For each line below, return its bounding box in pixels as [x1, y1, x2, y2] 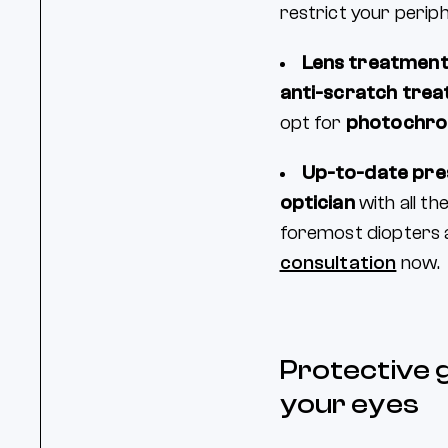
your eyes [279, 388, 419, 421]
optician [279, 191, 355, 215]
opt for [279, 111, 346, 135]
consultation [279, 251, 397, 275]
